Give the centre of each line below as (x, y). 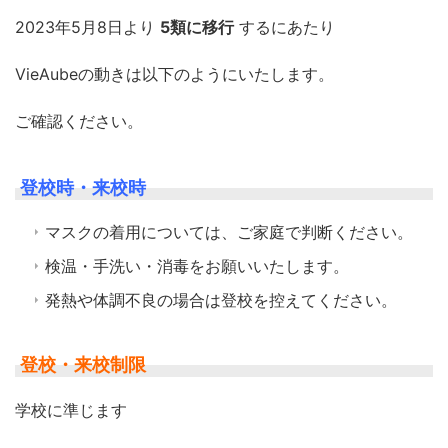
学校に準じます (71, 409)
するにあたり (286, 26)
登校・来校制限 (83, 364)
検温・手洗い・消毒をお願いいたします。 (197, 265)
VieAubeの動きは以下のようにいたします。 (174, 73)
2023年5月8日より (85, 26)
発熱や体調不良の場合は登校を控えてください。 (221, 299)
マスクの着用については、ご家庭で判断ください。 (229, 231)
